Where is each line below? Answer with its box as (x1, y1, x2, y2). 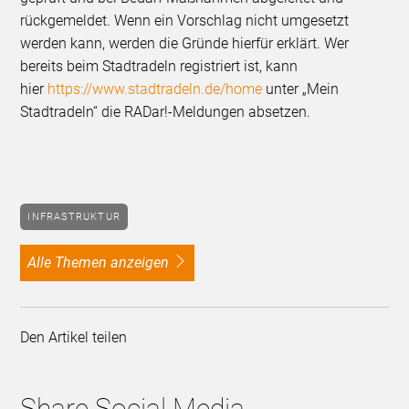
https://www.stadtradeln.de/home (47, 80, 263, 99)
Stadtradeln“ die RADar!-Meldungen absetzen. (20, 103, 311, 121)
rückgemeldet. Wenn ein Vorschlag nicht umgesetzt (20, 12, 350, 30)
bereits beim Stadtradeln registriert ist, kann (20, 58, 299, 76)
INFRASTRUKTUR (31, 210, 121, 223)
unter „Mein (262, 80, 340, 99)
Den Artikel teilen (20, 329, 135, 347)
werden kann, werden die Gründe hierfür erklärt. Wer (20, 35, 350, 53)
